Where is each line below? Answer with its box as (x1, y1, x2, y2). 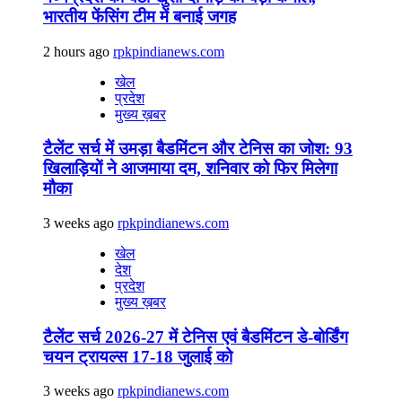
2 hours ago (43, 43, 113, 59)
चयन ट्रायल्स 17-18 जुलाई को (43, 346, 232, 366)
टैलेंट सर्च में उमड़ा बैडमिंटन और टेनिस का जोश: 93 (43, 139, 353, 159)
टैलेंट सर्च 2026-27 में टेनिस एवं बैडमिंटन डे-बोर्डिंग (43, 327, 348, 346)
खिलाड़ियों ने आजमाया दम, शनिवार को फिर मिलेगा (43, 159, 337, 179)
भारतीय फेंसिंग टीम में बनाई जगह (43, 6, 236, 26)
